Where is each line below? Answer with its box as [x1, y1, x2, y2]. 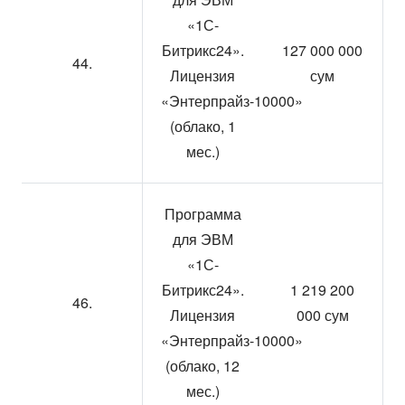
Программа [164, 203, 241, 224]
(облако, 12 [165, 355, 240, 376]
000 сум [296, 305, 349, 325]
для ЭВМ [172, 229, 233, 250]
